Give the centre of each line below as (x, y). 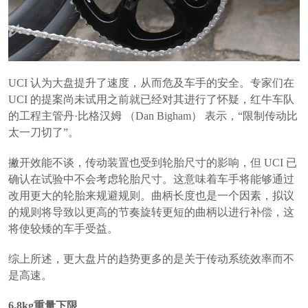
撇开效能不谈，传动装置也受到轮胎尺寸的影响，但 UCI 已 (153, 163)
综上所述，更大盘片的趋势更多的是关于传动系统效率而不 (151, 259)
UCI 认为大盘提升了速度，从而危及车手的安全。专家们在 (151, 83)
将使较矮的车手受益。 (63, 229)
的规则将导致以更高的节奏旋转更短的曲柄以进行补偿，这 (151, 212)
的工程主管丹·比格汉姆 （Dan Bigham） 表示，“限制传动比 (153, 116)
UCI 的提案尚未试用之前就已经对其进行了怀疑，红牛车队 (151, 100)
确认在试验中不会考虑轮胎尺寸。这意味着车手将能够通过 (151, 179)
